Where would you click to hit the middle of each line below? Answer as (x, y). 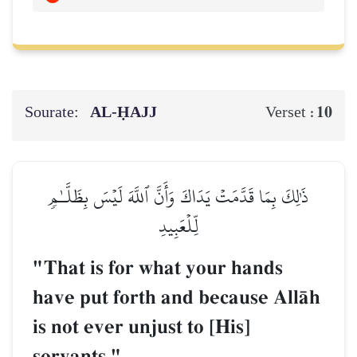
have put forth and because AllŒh (177, 298)
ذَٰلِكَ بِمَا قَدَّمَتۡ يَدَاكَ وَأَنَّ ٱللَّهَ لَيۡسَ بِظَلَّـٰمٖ (178, 197)
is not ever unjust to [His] (141, 328)
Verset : (291, 113)
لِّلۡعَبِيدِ (178, 226)
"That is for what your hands (158, 269)
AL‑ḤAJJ (126, 113)
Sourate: (53, 113)
